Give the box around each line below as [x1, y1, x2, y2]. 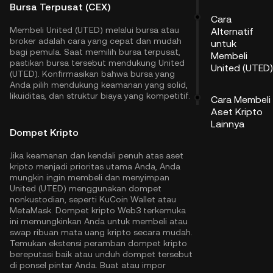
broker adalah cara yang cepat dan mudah [10, 36, 182, 46]
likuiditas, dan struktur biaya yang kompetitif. [10, 91, 190, 101]
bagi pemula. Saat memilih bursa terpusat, [10, 47, 180, 57]
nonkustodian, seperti [10, 194, 99, 204]
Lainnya [211, 118, 244, 130]
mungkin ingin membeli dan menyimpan [10, 172, 169, 182]
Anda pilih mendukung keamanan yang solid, [10, 80, 188, 90]
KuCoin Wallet [99, 194, 155, 204]
